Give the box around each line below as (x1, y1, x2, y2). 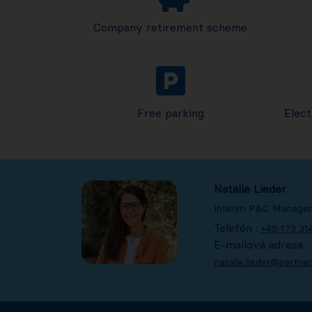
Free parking (136, 106, 204, 120)
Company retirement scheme (93, 20, 247, 35)
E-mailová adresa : (214, 237, 309, 252)
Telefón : (214, 221, 261, 235)
